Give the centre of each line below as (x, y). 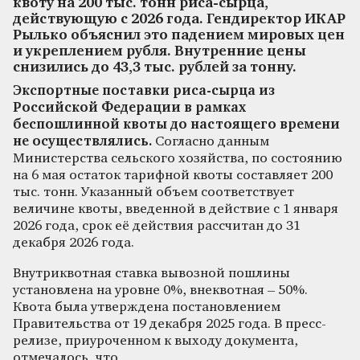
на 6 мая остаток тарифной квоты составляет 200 (173, 175)
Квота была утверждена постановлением (147, 307)
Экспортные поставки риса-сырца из (144, 91)
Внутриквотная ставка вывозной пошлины (151, 273)
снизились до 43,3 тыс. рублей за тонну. (155, 67)
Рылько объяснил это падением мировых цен (179, 35)
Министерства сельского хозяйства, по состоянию (178, 158)
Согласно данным (211, 141)
